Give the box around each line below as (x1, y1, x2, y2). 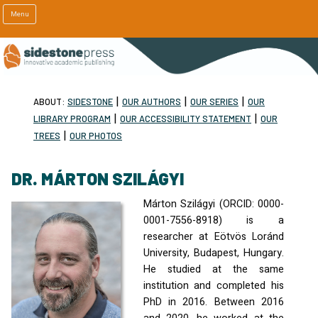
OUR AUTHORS (122, 95, 181, 107)
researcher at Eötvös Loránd (143, 229, 284, 244)
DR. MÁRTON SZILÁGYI (11, 168, 184, 189)
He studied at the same (143, 261, 284, 277)
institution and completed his (143, 278, 284, 293)
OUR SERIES (190, 95, 238, 107)
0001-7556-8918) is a (143, 212, 284, 228)
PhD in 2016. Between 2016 (143, 294, 284, 309)
